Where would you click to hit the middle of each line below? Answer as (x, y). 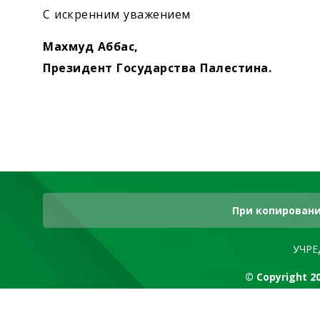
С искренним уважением (117, 14)
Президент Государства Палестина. (157, 67)
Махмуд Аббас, (91, 46)
